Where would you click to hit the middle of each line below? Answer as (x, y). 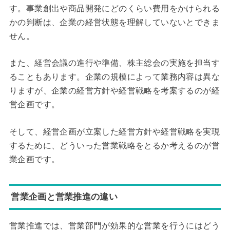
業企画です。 (34, 159)
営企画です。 (34, 105)
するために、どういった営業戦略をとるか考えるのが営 (114, 145)
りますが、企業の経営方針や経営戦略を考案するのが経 (114, 91)
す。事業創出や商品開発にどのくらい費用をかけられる (114, 8)
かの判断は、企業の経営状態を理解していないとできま (114, 22)
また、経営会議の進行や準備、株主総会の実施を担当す (114, 63)
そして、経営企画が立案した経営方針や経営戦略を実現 (114, 131)
